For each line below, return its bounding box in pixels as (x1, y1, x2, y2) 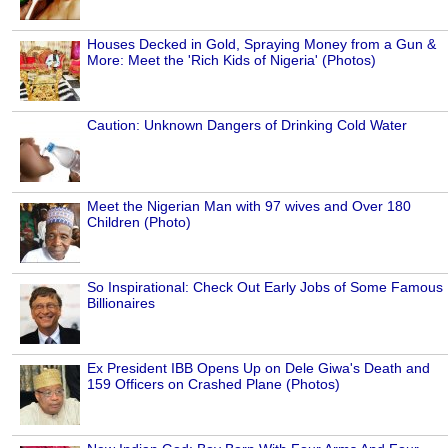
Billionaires (87, 295, 155, 312)
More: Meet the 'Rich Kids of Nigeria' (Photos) (87, 52, 376, 69)
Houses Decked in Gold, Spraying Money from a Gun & (87, 36, 436, 53)
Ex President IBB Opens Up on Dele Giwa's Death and (87, 360, 430, 377)
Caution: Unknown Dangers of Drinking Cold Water (87, 117, 407, 134)
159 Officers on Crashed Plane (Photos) (87, 376, 340, 393)
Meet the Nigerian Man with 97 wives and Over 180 (87, 198, 411, 215)
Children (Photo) (87, 214, 191, 231)
